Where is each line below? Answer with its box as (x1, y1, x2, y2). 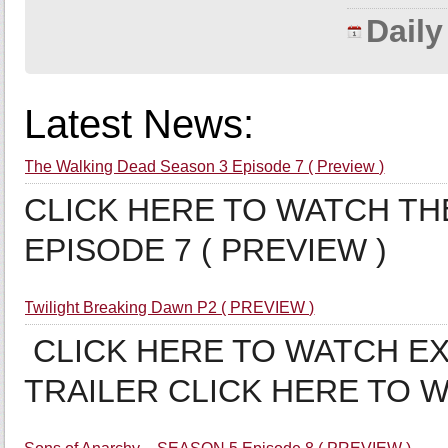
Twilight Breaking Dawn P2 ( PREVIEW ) (24, 299, 315, 316)
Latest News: (24, 102, 255, 146)
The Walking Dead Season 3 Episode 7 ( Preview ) (24, 158, 385, 175)
